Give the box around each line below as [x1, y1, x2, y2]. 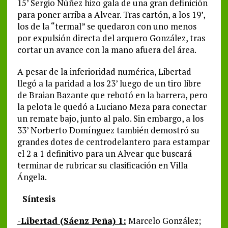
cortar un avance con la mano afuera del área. [17, 44, 196, 56]
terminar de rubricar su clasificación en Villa [17, 159, 188, 172]
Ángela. [17, 171, 47, 183]
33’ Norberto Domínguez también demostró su [17, 124, 199, 136]
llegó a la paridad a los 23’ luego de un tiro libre [17, 77, 201, 90]
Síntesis [17, 193, 55, 205]
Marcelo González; [126, 215, 201, 227]
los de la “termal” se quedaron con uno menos [17, 20, 196, 33]
